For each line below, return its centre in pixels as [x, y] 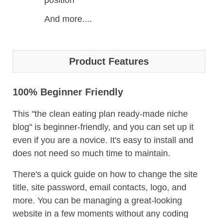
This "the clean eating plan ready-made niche [100, 114]
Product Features [109, 61]
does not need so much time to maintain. [91, 153]
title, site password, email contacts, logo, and [100, 187]
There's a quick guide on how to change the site [105, 174]
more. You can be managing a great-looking [97, 200]
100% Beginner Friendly [68, 92]
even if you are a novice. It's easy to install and [103, 140]
